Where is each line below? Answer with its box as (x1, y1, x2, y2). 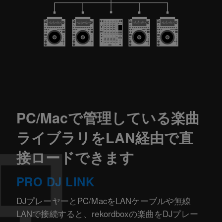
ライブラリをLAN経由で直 (16, 127, 193, 148)
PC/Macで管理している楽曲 (16, 107, 200, 128)
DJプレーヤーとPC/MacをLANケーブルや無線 (16, 194, 191, 207)
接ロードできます (16, 147, 134, 167)
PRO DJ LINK (16, 172, 95, 190)
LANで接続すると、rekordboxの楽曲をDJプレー (16, 207, 198, 220)
